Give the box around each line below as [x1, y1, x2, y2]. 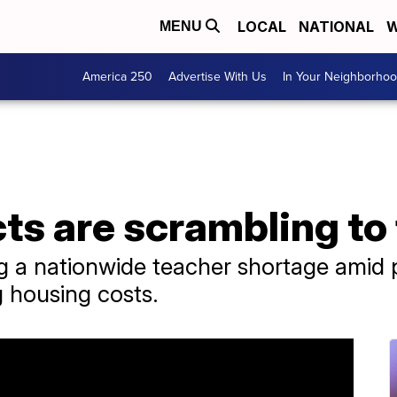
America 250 [82, 67, 152, 86]
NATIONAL [299, 18, 374, 35]
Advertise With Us [168, 67, 267, 86]
